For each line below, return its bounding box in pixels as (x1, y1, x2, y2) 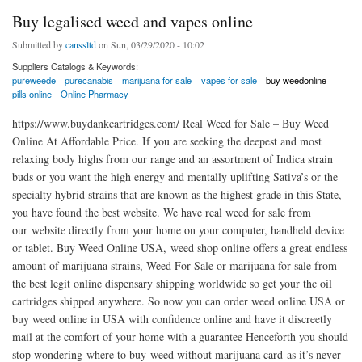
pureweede (12, 74, 56, 87)
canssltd (65, 38, 96, 52)
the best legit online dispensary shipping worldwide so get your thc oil (12, 275, 332, 291)
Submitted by (12, 38, 65, 52)
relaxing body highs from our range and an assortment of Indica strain (12, 150, 333, 166)
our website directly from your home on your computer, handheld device (12, 221, 344, 238)
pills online (12, 87, 52, 101)
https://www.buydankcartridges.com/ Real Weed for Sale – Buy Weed (12, 115, 329, 131)
